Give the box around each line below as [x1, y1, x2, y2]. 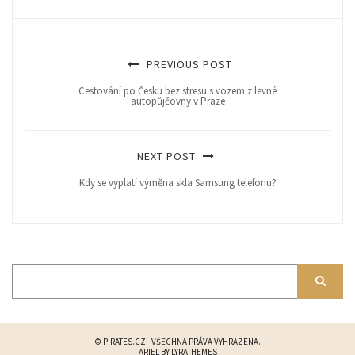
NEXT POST [136, 148, 199, 163]
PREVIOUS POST [143, 56, 232, 71]
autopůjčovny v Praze [130, 94, 225, 108]
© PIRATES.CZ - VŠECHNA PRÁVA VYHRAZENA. [94, 335, 261, 347]
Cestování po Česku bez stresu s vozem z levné [78, 83, 277, 97]
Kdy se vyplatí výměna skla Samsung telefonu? [78, 175, 277, 189]
